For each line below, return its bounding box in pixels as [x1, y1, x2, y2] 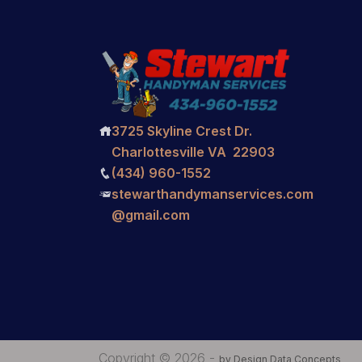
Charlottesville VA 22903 [112, 144, 275, 161]
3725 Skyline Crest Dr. [112, 123, 252, 140]
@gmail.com [112, 207, 190, 224]
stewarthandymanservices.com [112, 186, 314, 203]
